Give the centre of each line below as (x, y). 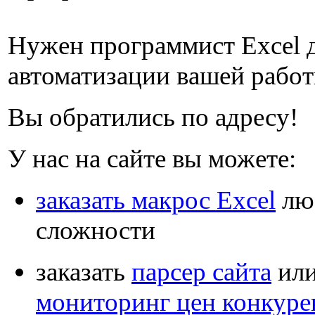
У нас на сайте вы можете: (152, 159)
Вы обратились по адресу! (153, 117)
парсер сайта (201, 272)
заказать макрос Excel (156, 200)
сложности (96, 230)
